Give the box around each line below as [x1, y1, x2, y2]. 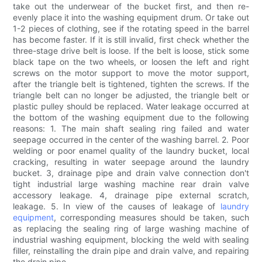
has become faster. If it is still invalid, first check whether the [13, 35, 249, 45]
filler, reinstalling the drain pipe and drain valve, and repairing [13, 246, 249, 256]
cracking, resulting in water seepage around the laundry [13, 157, 249, 167]
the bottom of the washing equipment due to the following [13, 112, 249, 123]
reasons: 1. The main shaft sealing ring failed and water [13, 123, 249, 134]
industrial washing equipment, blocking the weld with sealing [13, 235, 249, 245]
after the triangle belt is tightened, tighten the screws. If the [13, 79, 249, 89]
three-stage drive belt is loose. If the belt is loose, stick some [13, 46, 249, 56]
